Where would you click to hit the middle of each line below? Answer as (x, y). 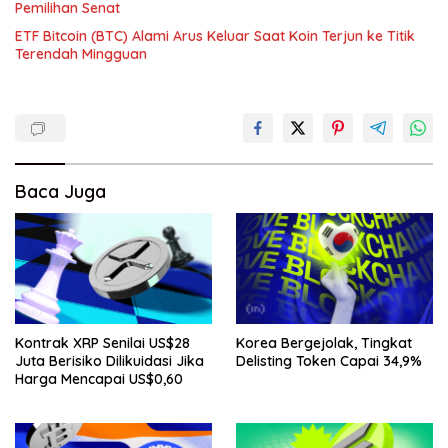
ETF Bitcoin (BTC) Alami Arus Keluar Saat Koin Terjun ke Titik (215, 36)
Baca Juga (60, 192)
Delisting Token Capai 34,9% (329, 360)
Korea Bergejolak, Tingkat (324, 342)
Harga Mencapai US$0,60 (99, 378)
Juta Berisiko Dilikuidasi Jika (109, 360)
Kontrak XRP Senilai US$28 (102, 342)
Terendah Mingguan (81, 54)
